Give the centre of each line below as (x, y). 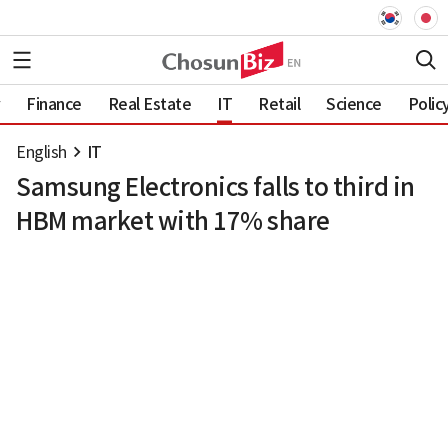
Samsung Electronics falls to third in (215, 187)
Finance (54, 103)
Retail (279, 103)
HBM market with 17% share (173, 221)
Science (354, 103)
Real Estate (149, 103)
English (41, 152)
